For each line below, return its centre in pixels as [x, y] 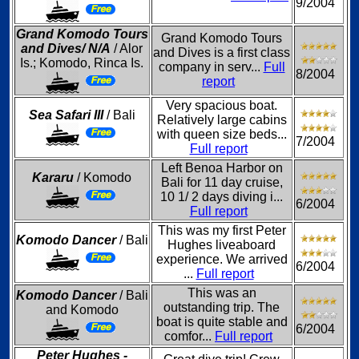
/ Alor [127, 48]
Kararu [53, 177]
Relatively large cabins [222, 120]
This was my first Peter [222, 230]
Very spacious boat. [222, 105]
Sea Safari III [66, 115]
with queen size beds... [222, 134]
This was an [222, 293]
